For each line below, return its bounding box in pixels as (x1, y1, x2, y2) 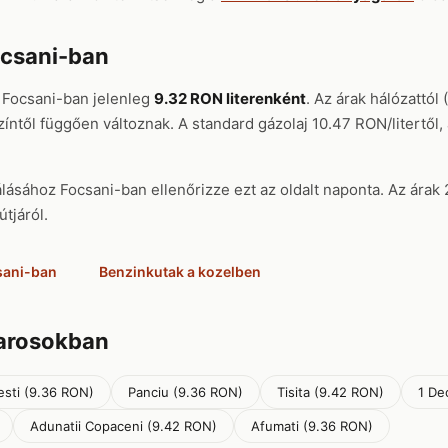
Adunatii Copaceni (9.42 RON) (30, 418, 217, 434)
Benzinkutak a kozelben (99, 263, 261, 280)
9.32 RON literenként (154, 89, 306, 108)
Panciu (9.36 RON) (128, 384, 243, 400)
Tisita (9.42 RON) (277, 384, 384, 400)
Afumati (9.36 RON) (251, 418, 373, 434)
